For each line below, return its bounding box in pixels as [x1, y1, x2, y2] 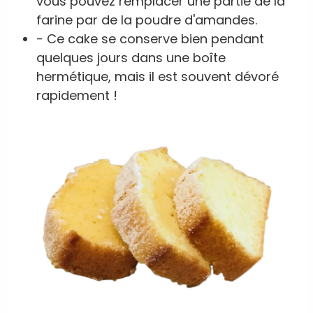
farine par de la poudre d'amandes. [36, 11, 257, 29]
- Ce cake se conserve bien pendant [36, 30, 264, 48]
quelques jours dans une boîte [36, 49, 226, 67]
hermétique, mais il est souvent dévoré [36, 68, 279, 86]
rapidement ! [36, 87, 117, 105]
